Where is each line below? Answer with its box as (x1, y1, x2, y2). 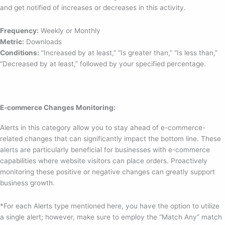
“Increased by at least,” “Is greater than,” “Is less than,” (39, 48, 217, 57)
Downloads (24, 37, 62, 46)
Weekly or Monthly (39, 26, 100, 35)
